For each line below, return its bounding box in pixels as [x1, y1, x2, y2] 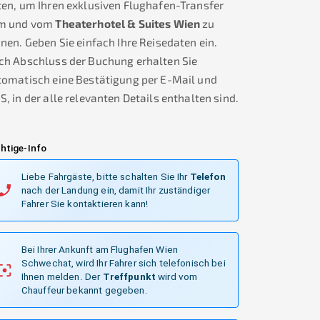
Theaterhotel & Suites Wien [55, 16, 201, 31]
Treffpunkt [102, 271, 156, 283]
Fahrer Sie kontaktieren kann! [21, 197, 149, 209]
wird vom [156, 271, 198, 283]
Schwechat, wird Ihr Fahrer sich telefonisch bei [21, 257, 226, 269]
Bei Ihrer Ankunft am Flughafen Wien [21, 244, 178, 256]
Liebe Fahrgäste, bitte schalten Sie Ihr [21, 170, 190, 182]
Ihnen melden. [21, 271, 83, 283]
